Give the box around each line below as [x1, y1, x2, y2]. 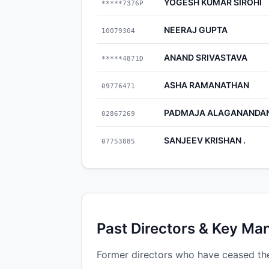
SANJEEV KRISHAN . [164, 134, 246, 145]
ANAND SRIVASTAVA [164, 52, 247, 62]
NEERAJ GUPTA [164, 24, 228, 35]
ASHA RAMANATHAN [164, 79, 249, 90]
